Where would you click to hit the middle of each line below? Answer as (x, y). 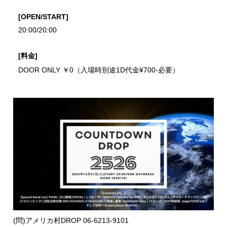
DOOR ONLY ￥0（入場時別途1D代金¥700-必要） (99, 70)
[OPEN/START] (44, 17)
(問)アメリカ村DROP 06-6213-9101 (71, 221)
